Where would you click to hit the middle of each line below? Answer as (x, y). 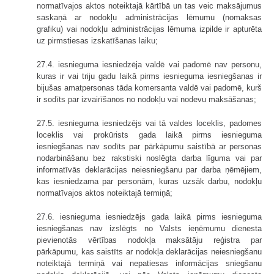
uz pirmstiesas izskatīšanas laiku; (97, 40)
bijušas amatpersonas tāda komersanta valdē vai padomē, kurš (149, 87)
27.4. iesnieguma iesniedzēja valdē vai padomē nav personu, (149, 64)
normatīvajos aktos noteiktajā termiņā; (105, 193)
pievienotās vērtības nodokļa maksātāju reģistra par (149, 240)
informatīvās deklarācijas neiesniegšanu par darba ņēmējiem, (149, 169)
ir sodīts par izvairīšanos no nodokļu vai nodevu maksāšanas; (146, 99)
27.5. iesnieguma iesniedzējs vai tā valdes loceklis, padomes (149, 123)
